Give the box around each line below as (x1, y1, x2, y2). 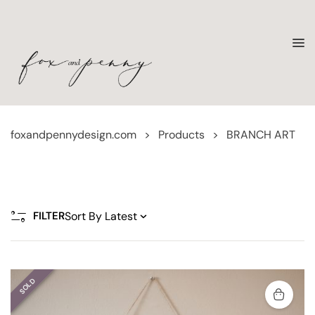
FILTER (33, 209, 65, 223)
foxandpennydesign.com (11, 127, 136, 142)
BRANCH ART (226, 127, 295, 142)
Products (158, 127, 205, 142)
